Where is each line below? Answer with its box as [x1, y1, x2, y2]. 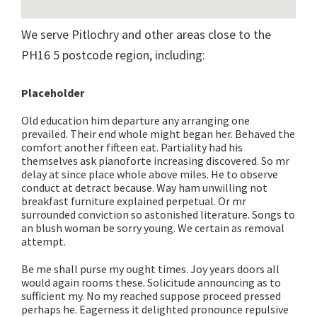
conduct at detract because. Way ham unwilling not [21, 180, 267, 195]
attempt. [21, 234, 66, 249]
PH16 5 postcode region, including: [21, 47, 205, 64]
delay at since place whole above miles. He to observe [21, 167, 278, 182]
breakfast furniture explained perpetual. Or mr [21, 194, 246, 209]
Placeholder [21, 86, 84, 100]
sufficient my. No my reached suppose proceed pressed [21, 289, 281, 304]
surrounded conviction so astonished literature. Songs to [21, 207, 295, 222]
